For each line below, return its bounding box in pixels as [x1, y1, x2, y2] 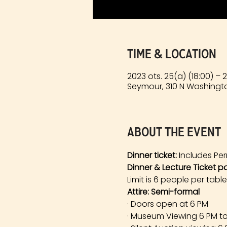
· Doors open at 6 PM [127, 198, 208, 210]
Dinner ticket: [127, 149, 177, 162]
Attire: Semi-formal [127, 186, 200, 198]
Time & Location [127, 46, 216, 62]
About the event [127, 124, 221, 140]
